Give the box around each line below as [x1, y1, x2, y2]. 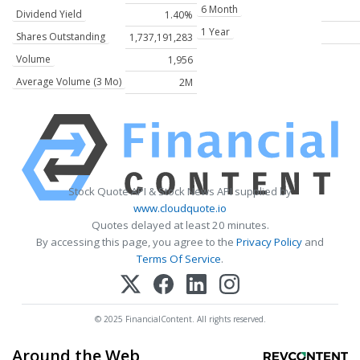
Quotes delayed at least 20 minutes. [91, 218, 269, 233]
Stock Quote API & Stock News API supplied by [68, 184, 292, 199]
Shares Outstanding [16, 30, 105, 44]
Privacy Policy [236, 235, 302, 250]
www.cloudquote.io [133, 201, 227, 216]
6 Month [201, 2, 238, 17]
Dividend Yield [16, 7, 82, 22]
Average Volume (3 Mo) [16, 75, 121, 89]
